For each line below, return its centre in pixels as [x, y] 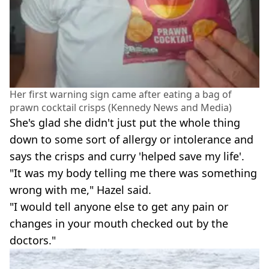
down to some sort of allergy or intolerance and [131, 140]
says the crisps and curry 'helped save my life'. [127, 156]
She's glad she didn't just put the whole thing [125, 123]
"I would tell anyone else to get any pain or [119, 207]
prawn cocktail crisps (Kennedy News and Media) [121, 108]
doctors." [33, 240]
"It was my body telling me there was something [133, 173]
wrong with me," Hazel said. [80, 190]
